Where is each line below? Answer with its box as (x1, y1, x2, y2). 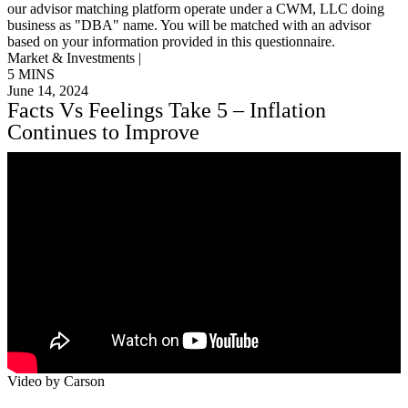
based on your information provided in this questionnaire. (7, 33, 335, 49)
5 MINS (7, 66, 55, 82)
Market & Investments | (7, 49, 141, 66)
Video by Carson (7, 372, 105, 389)
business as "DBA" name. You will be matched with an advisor (7, 16, 371, 33)
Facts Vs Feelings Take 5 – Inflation (7, 97, 326, 122)
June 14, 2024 (7, 82, 88, 98)
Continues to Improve (7, 119, 199, 144)
